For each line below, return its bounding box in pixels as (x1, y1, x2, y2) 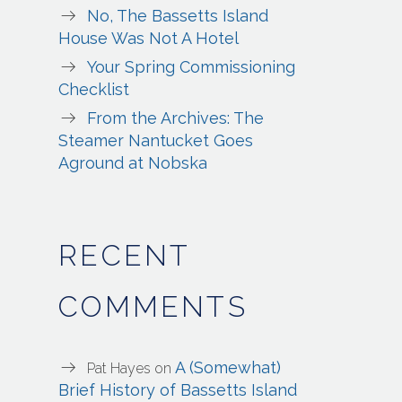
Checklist (58, 80, 130, 100)
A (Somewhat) (175, 358, 282, 378)
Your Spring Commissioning (87, 57, 296, 77)
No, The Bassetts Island (87, 6, 269, 26)
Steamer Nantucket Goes (58, 131, 254, 151)
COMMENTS (58, 290, 248, 324)
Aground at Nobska (58, 153, 208, 173)
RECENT (58, 239, 190, 273)
